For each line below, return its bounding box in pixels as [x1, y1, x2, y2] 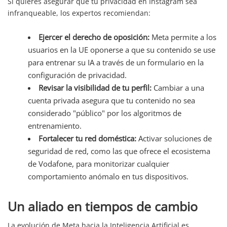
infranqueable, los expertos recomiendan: [8, 8, 150, 18]
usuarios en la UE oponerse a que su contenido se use [28, 44, 215, 55]
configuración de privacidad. [28, 69, 127, 80]
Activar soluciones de [136, 133, 212, 143]
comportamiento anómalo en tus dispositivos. [28, 171, 188, 181]
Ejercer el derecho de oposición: [39, 31, 149, 42]
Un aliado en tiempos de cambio [8, 197, 198, 215]
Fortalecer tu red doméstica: [39, 133, 136, 143]
